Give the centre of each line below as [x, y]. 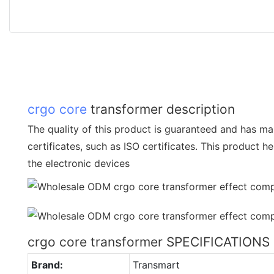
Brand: [47, 265]
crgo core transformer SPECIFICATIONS [149, 242]
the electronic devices [79, 163]
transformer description [161, 109]
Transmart [156, 265]
